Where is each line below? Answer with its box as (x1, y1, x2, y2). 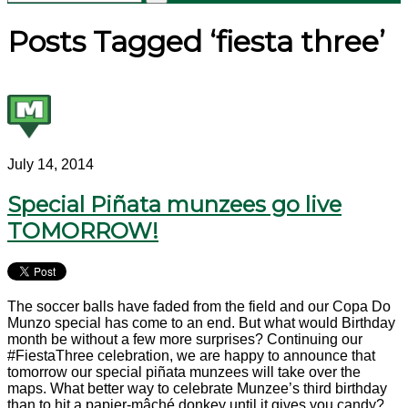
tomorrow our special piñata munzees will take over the (7, 363, 361, 380)
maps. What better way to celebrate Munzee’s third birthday (7, 380, 387, 396)
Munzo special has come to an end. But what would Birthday (7, 314, 395, 331)
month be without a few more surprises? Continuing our (7, 331, 362, 347)
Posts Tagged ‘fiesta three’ (7, 23, 385, 59)
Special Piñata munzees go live (7, 190, 342, 218)
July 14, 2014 (7, 157, 94, 172)
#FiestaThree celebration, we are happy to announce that (7, 347, 375, 363)
